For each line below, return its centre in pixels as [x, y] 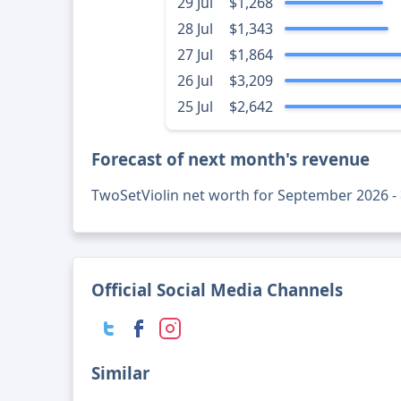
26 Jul [195, 81]
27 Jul [195, 55]
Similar [121, 373]
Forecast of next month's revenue [231, 159]
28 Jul [195, 29]
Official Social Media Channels [218, 290]
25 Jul [195, 107]
